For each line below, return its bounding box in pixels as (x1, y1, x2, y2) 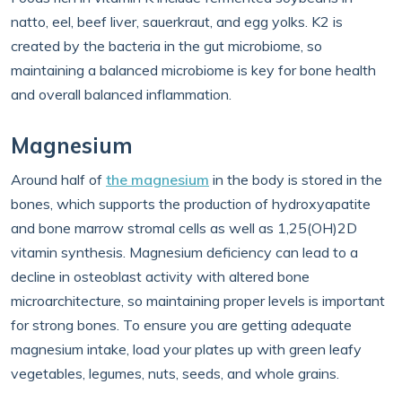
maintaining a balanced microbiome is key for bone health (11, 61, 376, 79)
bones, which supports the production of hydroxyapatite (11, 195, 371, 213)
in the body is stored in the (209, 170, 382, 188)
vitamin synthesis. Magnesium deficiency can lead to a (11, 243, 358, 261)
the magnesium (106, 170, 209, 188)
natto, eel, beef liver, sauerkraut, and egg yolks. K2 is (11, 13, 343, 31)
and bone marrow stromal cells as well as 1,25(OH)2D (11, 219, 357, 237)
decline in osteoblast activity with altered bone (11, 267, 310, 285)
